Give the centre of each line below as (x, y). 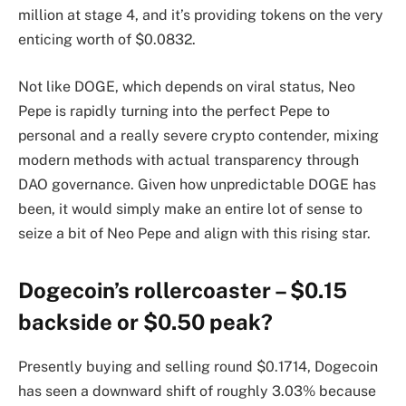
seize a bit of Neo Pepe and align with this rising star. (194, 233)
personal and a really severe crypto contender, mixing (198, 135)
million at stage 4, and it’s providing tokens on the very (201, 15)
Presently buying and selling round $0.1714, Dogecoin (198, 367)
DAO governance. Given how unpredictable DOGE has (197, 184)
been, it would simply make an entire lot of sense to (190, 208)
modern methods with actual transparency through (188, 159)
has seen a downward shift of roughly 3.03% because (197, 391)
